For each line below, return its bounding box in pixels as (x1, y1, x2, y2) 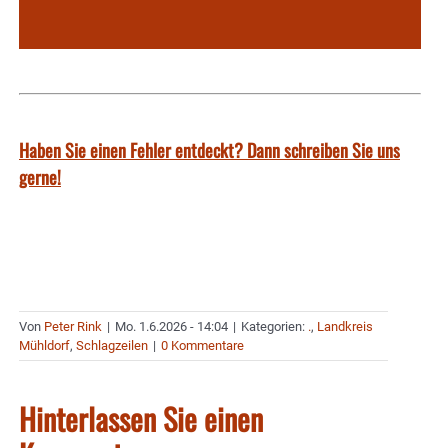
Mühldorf (19, 338, 70, 354)
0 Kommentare (161, 338, 244, 354)
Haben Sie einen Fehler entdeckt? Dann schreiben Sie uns (19, 137, 400, 164)
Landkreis (317, 319, 373, 335)
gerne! (19, 164, 61, 191)
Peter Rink (44, 319, 102, 335)
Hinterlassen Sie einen (19, 396, 263, 442)
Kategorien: (241, 319, 308, 335)
